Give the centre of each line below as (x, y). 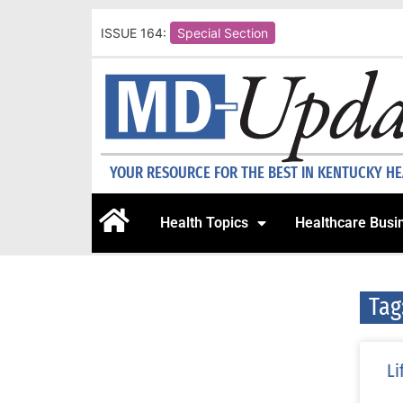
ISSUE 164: (134, 32)
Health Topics (204, 223)
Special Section (223, 32)
